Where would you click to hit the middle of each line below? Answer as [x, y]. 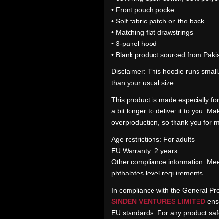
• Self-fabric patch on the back [158, 21]
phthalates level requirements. [158, 173]
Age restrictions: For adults [153, 140]
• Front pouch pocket [143, 10]
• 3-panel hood [134, 43]
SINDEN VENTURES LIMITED [158, 202]
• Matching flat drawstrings [152, 32]
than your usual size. [143, 83]
